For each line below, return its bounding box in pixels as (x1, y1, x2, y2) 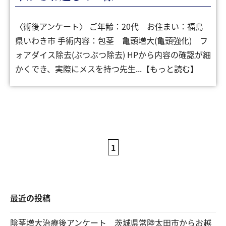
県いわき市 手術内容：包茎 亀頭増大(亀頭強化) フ (15, 34, 208, 46)
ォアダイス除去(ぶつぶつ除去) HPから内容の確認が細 (15, 48, 211, 61)
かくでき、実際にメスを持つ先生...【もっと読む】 (15, 62, 198, 75)
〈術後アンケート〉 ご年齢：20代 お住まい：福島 (15, 20, 203, 32)
